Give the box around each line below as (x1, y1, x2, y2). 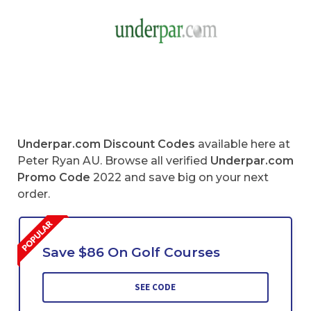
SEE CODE (135, 280, 176, 293)
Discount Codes (103, 137, 195, 151)
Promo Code (17, 171, 90, 185)
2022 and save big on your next (90, 171, 269, 185)
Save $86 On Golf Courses (42, 244, 220, 260)
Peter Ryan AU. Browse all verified (17, 154, 208, 168)
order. (17, 187, 50, 201)
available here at (195, 137, 290, 151)
